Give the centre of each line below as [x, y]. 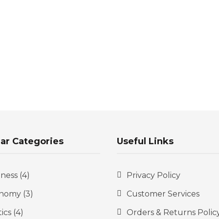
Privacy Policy [153, 175]
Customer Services [163, 194]
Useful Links [145, 141]
